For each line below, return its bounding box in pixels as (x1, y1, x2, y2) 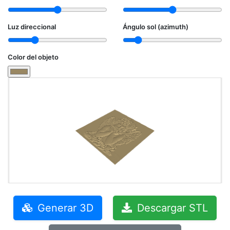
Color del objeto (8, 53, 59, 61)
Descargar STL (134, 202, 208, 214)
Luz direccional (8, 23, 56, 31)
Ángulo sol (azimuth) (123, 23, 188, 31)
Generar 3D (34, 202, 93, 214)
